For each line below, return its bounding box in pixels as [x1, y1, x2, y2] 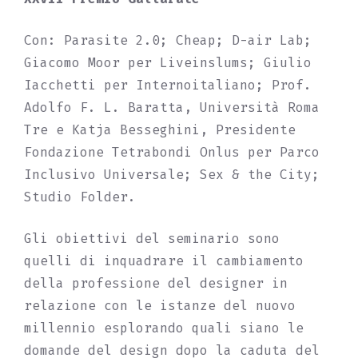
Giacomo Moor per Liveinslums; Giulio [24, 55, 312, 70]
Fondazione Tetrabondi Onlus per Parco [24, 145, 320, 160]
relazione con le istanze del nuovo [24, 298, 296, 313]
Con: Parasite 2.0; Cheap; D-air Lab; [24, 33, 312, 48]
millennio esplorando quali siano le [24, 320, 304, 336]
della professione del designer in [24, 276, 288, 291]
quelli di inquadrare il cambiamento [24, 253, 304, 268]
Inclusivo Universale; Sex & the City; [24, 167, 320, 182]
